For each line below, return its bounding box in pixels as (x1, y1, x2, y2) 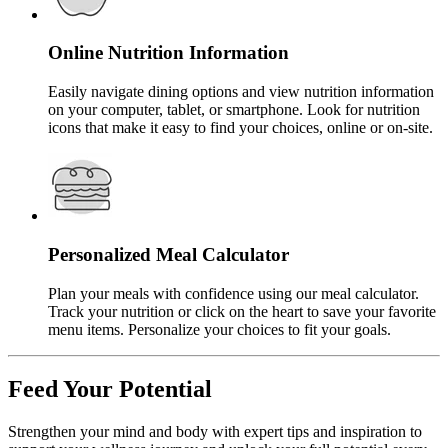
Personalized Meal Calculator (48, 243, 289, 265)
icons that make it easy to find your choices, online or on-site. (48, 119, 433, 137)
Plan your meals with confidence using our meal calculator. (48, 284, 419, 302)
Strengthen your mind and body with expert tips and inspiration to (8, 423, 422, 441)
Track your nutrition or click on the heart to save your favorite (48, 302, 436, 320)
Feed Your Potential (8, 376, 212, 403)
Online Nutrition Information (48, 42, 289, 64)
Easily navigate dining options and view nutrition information (48, 83, 434, 101)
